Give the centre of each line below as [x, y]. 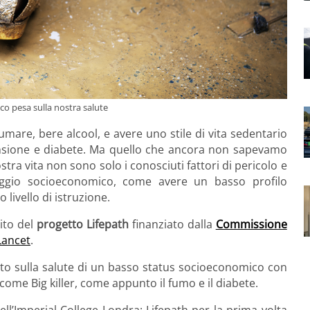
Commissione [251, 225]
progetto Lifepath [84, 225]
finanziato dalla [174, 225]
